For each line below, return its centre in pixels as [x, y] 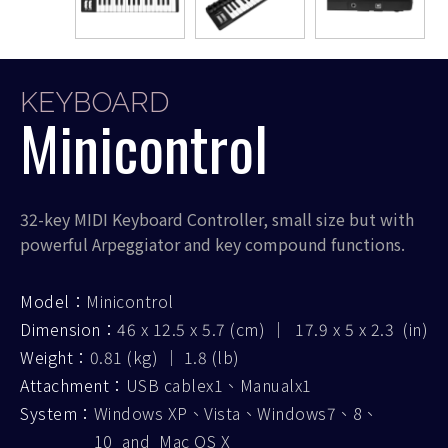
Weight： [55, 356]
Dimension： [68, 328]
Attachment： [73, 384]
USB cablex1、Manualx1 [218, 384]
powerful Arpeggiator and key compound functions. [212, 243]
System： [57, 412]
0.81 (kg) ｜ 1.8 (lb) [164, 356]
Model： [53, 300]
